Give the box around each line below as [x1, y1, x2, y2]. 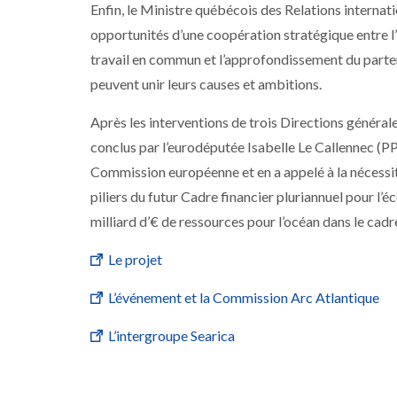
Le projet [108, 251, 165, 268]
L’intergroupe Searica [108, 327, 237, 344]
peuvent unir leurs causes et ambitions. [90, 75, 322, 92]
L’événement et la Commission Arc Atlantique [108, 289, 382, 306]
